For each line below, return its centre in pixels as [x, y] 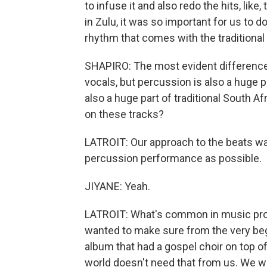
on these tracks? [124, 114]
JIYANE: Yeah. [117, 186]
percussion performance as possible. [173, 158]
